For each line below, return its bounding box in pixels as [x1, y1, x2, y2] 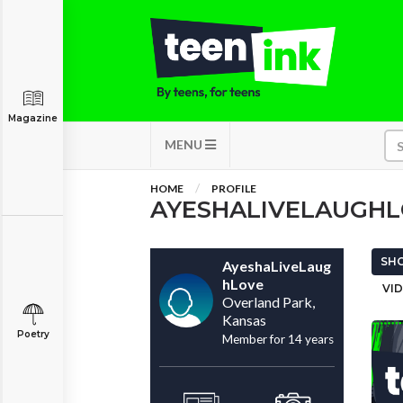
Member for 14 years [222, 332, 334, 346]
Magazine [8, 112, 58, 124]
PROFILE [211, 182, 256, 195]
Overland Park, [222, 293, 315, 310]
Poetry [16, 328, 49, 340]
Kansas [222, 311, 266, 328]
